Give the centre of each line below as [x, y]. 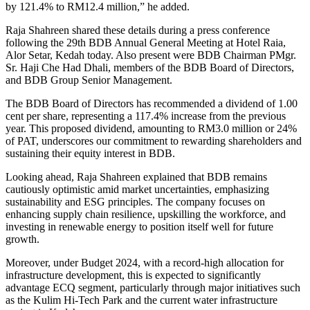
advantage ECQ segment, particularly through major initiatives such [153, 288]
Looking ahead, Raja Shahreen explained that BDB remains [136, 177]
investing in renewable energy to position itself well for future [139, 227]
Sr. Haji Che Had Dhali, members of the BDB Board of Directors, [150, 68]
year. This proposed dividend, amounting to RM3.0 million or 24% [151, 129]
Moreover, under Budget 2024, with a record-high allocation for [145, 263]
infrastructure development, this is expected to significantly [133, 275]
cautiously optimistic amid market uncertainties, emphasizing [137, 190]
